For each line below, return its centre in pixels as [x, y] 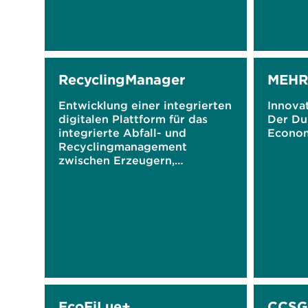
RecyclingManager [122, 79]
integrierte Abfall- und [122, 133]
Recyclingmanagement [123, 146]
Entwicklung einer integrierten [145, 105]
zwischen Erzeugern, [117, 160]
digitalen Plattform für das [133, 119]
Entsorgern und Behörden [132, 174]
